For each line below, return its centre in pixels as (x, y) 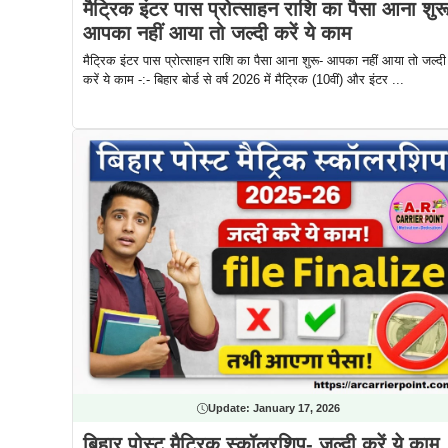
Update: (230, 408)
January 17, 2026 (296, 408)
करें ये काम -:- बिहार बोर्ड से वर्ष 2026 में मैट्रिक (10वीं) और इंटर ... (243, 80)
